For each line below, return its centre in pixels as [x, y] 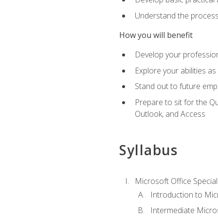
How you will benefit [156, 35]
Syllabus [148, 150]
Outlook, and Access [170, 114]
